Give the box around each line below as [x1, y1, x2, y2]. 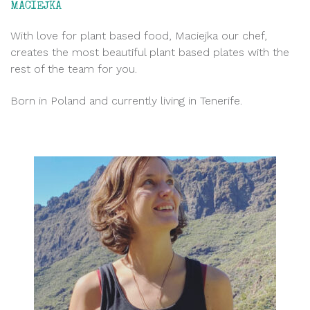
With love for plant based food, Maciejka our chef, [10, 28, 267, 42]
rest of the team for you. [10, 62, 137, 75]
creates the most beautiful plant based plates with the [10, 45, 289, 59]
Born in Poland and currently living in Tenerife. [10, 93, 242, 107]
